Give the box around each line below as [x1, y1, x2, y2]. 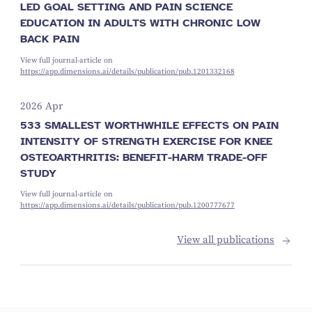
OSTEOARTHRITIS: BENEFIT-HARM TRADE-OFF [19, 150, 267, 164]
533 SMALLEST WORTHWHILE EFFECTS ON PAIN [19, 118, 279, 132]
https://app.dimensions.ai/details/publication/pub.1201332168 [19, 67, 235, 77]
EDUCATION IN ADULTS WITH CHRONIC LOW [19, 16, 260, 30]
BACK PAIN [19, 32, 79, 46]
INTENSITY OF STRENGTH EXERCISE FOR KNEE [19, 134, 272, 148]
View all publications [176, 234, 274, 247]
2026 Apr [19, 100, 63, 113]
